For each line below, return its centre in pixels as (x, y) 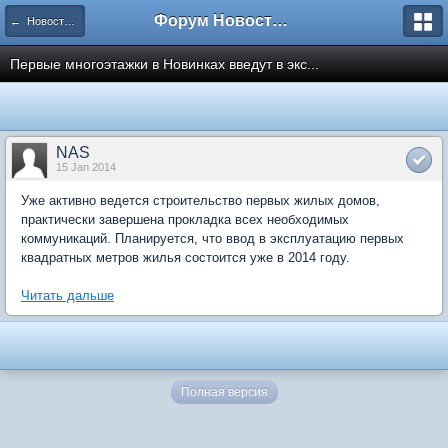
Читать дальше (67, 295)
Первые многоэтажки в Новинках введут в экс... (164, 64)
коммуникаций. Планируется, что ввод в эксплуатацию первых (212, 238)
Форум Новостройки (280, 20)
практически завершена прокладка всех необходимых (185, 219)
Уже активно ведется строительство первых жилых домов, (200, 200)
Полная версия (224, 392)
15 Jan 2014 (86, 167)
